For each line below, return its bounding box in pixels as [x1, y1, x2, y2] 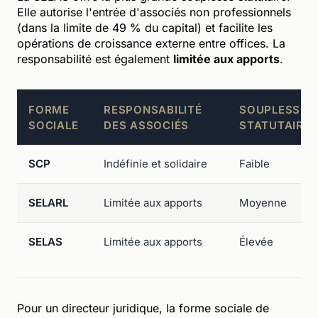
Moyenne [239, 195, 287, 209]
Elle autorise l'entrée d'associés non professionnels [17, 4, 291, 19]
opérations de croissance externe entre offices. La [17, 35, 285, 50]
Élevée [239, 234, 273, 248]
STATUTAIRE [239, 118, 311, 132]
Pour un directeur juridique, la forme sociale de [17, 300, 269, 315]
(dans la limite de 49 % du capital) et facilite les [17, 20, 273, 35]
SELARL [28, 195, 68, 209]
